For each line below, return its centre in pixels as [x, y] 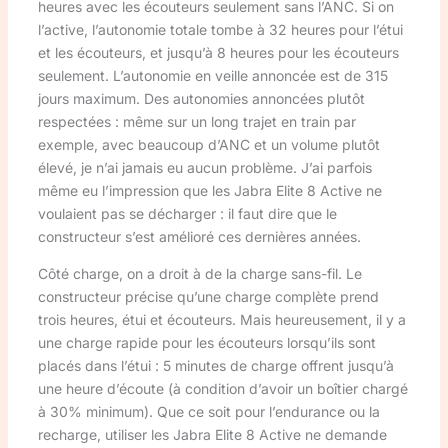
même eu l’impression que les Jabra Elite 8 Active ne [209, 190]
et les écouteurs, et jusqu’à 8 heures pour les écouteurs [218, 52]
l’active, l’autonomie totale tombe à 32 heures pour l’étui [220, 29]
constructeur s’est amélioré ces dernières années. [199, 236]
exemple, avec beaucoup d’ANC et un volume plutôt [208, 144]
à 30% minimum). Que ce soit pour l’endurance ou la [208, 411]
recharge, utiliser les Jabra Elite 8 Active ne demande [212, 434]
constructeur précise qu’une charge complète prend [208, 296]
